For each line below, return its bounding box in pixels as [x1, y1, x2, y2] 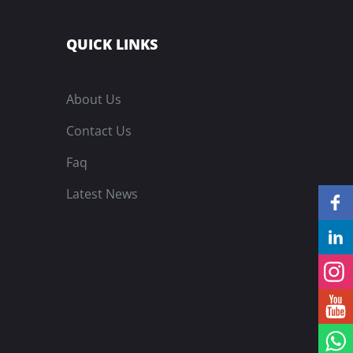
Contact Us [65, 122, 132, 139]
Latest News [65, 185, 138, 203]
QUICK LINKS [65, 35, 158, 54]
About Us [65, 91, 121, 108]
